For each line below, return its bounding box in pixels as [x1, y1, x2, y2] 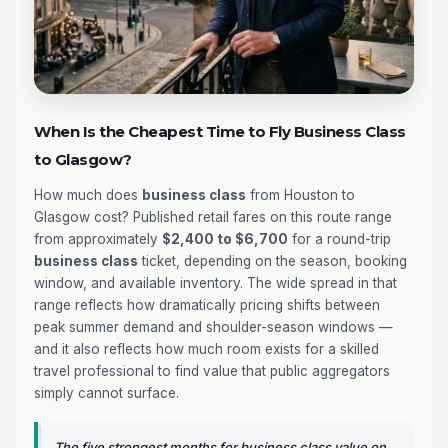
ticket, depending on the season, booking [138, 253, 407, 269]
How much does [34, 187, 142, 203]
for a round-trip [288, 231, 391, 247]
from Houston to [246, 187, 355, 203]
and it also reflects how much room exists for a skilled [34, 341, 379, 357]
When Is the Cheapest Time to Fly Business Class [34, 122, 406, 141]
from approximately [34, 231, 162, 247]
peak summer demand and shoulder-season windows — [34, 319, 393, 335]
